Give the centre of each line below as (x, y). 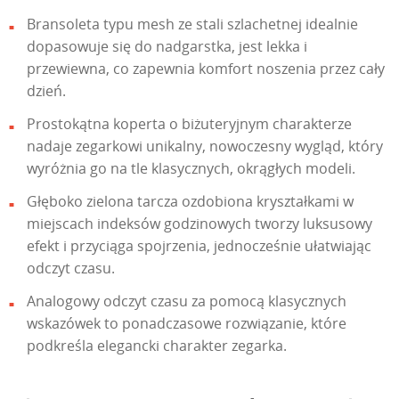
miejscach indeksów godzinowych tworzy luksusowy (199, 224)
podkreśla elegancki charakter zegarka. (157, 346)
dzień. (46, 91)
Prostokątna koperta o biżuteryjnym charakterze (189, 124)
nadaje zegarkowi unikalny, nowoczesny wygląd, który (205, 147)
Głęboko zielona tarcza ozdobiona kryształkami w (190, 202)
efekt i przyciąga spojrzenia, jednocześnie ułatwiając (199, 246)
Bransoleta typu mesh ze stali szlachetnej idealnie (192, 24)
